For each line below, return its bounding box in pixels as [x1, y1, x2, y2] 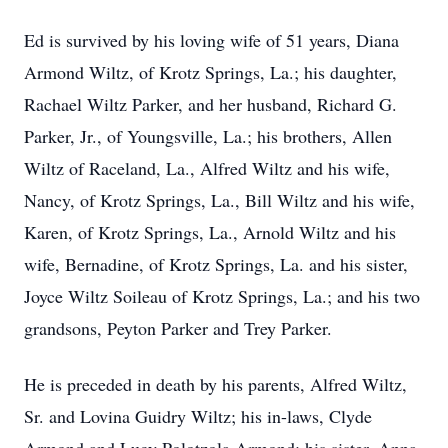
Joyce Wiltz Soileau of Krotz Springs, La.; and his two [24, 284, 420, 308]
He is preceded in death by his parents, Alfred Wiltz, [24, 372, 407, 396]
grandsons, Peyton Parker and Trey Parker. [24, 316, 332, 340]
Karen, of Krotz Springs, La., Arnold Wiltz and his [24, 220, 396, 244]
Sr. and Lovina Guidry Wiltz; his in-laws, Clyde [24, 404, 372, 428]
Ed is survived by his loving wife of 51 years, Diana [24, 28, 399, 52]
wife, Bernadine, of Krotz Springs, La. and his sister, [24, 252, 408, 276]
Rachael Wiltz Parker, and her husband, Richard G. [24, 92, 397, 116]
